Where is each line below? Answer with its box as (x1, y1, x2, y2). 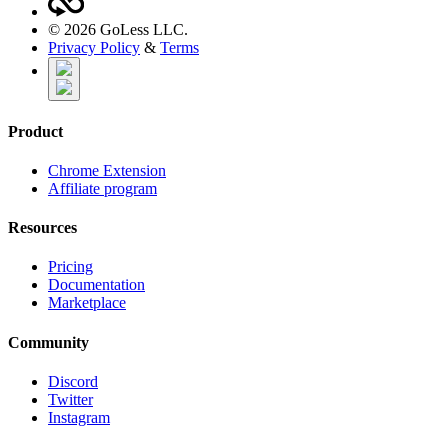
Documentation (48, 276, 145, 294)
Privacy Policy (48, 39, 140, 57)
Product (8, 122, 63, 140)
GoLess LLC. (96, 21, 188, 39)
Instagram (48, 408, 110, 426)
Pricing (48, 258, 93, 276)
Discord (48, 372, 98, 390)
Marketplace (48, 294, 126, 312)
